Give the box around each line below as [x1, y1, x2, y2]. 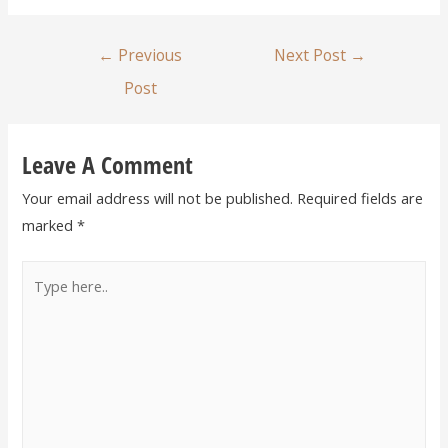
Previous [114, 44, 183, 67]
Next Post [274, 44, 351, 67]
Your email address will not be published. [22, 187, 294, 208]
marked [22, 214, 78, 235]
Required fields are [297, 187, 424, 208]
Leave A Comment [22, 148, 194, 181]
